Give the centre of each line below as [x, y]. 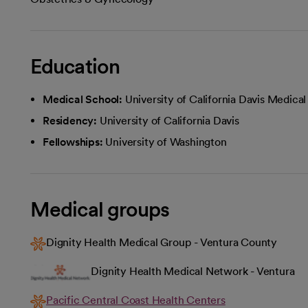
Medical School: [82, 99]
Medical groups [100, 209]
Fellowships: [73, 142]
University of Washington [166, 142]
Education [75, 66]
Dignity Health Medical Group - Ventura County [162, 242]
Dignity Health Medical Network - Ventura [193, 271]
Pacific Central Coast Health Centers [136, 300]
